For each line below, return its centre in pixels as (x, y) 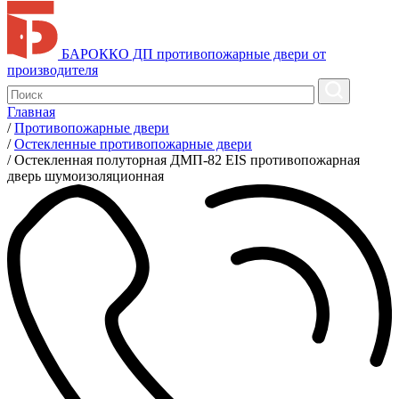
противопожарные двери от (241, 54)
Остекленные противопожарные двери (133, 144)
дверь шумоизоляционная (85, 176)
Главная (31, 112)
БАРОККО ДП (107, 54)
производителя (53, 70)
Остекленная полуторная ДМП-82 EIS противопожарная (187, 160)
